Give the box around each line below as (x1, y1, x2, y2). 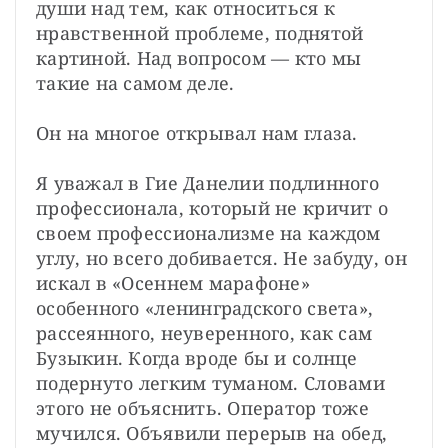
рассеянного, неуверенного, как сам (36, 320, 373, 345)
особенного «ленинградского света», (36, 295, 374, 320)
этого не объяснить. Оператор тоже (36, 395, 369, 420)
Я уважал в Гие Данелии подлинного (36, 170, 379, 195)
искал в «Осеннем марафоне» (36, 270, 311, 295)
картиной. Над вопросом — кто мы (36, 45, 362, 70)
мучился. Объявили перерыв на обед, (36, 420, 388, 445)
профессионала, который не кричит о (36, 195, 389, 220)
